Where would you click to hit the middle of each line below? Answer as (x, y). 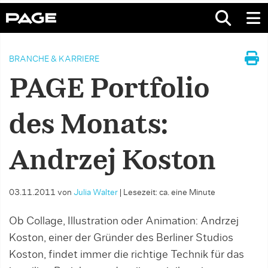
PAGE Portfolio (109, 90)
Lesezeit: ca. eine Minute (169, 193)
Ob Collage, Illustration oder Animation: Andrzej (124, 221)
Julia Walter (96, 193)
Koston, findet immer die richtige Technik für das (127, 255)
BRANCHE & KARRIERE (54, 59)
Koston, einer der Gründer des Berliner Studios (121, 238)
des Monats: (89, 126)
